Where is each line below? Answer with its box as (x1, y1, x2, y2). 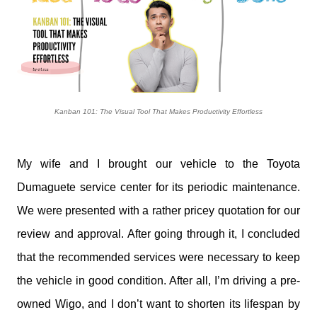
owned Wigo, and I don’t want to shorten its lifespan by (17, 298, 300, 310)
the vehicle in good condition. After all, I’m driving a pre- (17, 275, 300, 287)
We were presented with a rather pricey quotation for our (17, 204, 300, 217)
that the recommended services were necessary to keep (17, 251, 300, 263)
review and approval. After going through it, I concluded (17, 228, 300, 240)
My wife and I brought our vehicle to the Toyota (17, 158, 300, 170)
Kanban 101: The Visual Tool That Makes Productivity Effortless (54, 108, 263, 115)
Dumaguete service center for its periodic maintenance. (17, 181, 300, 193)
